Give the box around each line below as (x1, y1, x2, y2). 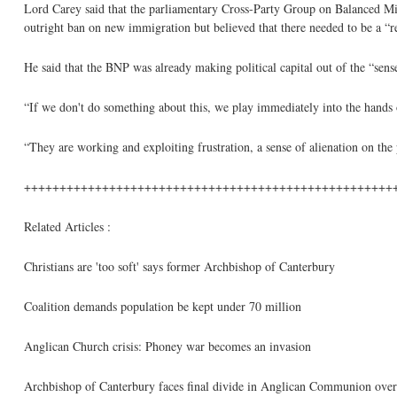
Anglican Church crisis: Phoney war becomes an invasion (24, 338, 311, 354)
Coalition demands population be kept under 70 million (24, 298, 301, 315)
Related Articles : (24, 218, 111, 235)
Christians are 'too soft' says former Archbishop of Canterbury (24, 258, 335, 275)
